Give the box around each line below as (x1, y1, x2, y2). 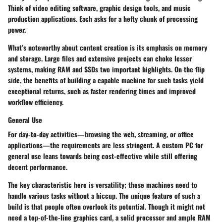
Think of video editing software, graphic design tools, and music (8, 2, 191, 13)
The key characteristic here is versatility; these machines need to (8, 179, 197, 190)
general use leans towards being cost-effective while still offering (8, 150, 197, 161)
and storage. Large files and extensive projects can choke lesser (8, 53, 192, 63)
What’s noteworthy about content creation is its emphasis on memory (8, 42, 207, 53)
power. (8, 24, 26, 35)
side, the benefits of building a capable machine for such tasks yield (8, 74, 204, 85)
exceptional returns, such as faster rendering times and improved (8, 85, 196, 96)
